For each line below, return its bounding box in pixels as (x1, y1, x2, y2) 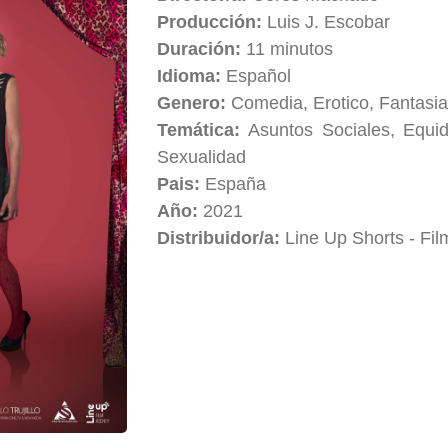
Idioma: (157, 65, 227, 86)
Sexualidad (157, 146, 247, 167)
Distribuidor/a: (157, 227, 286, 248)
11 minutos (246, 38, 334, 59)
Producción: (157, 11, 268, 32)
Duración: (157, 38, 247, 59)
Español (226, 65, 292, 86)
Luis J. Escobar (267, 11, 391, 32)
